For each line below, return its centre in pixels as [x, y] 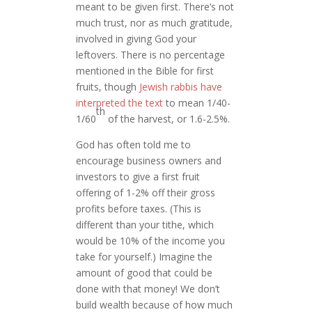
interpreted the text [120, 103]
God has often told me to [134, 145]
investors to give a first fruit [138, 177]
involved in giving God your [136, 39]
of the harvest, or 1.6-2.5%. [169, 119]
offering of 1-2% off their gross [146, 193]
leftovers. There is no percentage [151, 55]
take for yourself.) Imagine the [145, 257]
